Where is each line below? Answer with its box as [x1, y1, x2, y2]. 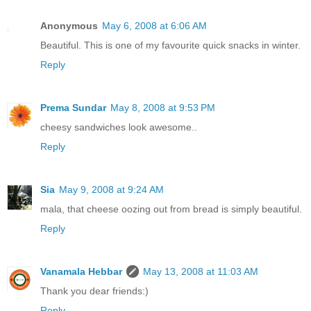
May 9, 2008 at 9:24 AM [59, 184, 164, 196]
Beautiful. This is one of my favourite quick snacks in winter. [40, 40, 301, 51]
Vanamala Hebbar [40, 266, 122, 278]
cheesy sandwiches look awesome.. [40, 121, 197, 133]
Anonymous [40, 20, 98, 32]
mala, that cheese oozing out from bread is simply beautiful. [40, 203, 302, 215]
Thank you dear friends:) [40, 285, 149, 297]
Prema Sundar [40, 102, 106, 114]
